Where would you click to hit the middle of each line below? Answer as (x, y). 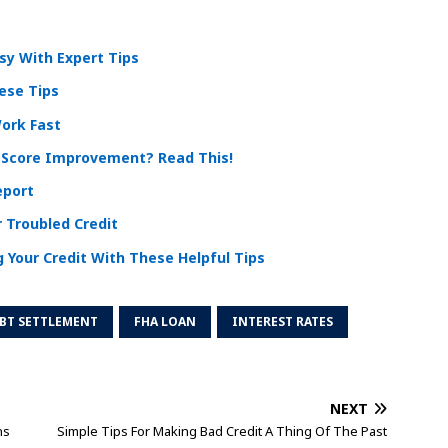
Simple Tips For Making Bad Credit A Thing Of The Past (222, 430)
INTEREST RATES (282, 321)
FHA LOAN (165, 321)
